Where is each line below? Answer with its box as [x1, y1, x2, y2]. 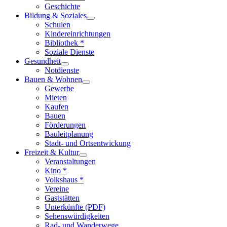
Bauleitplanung [45, 130, 93, 138]
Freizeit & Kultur [24, 148, 79, 157]
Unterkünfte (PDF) [45, 203, 105, 211]
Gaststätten [45, 194, 80, 202]
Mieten [45, 93, 67, 102]
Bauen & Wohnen [24, 75, 82, 84]
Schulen [45, 20, 70, 29]
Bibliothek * [45, 39, 84, 47]
